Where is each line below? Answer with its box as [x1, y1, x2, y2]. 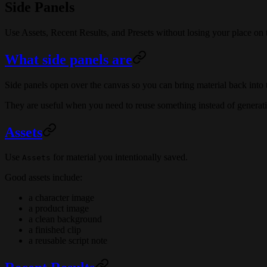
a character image [29, 193, 94, 203]
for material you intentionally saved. [51, 152, 188, 163]
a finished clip [29, 225, 81, 235]
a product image [29, 203, 89, 214]
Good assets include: [5, 172, 82, 183]
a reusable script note [29, 235, 107, 246]
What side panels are [5, 51, 132, 67]
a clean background [29, 214, 102, 225]
